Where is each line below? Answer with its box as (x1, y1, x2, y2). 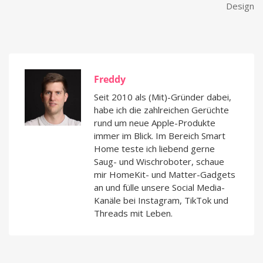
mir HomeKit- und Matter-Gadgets (94, 168, 235, 180)
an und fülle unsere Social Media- (94, 181, 225, 193)
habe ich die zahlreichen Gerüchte (94, 103, 229, 116)
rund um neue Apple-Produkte (94, 116, 215, 129)
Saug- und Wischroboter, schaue (94, 155, 224, 167)
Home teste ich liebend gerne (94, 142, 215, 154)
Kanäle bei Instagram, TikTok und (94, 194, 228, 206)
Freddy (94, 72, 126, 86)
